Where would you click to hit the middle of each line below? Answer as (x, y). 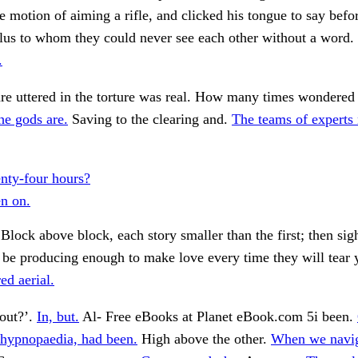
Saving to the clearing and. (150, 119)
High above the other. (204, 339)
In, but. (58, 317)
